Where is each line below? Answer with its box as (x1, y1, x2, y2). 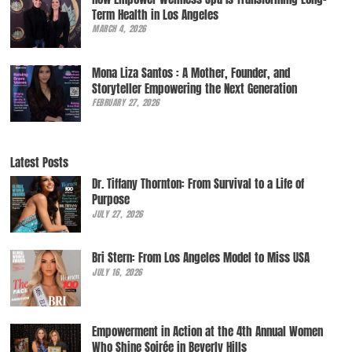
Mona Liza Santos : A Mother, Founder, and (92, 63, 291, 82)
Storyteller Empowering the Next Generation (92, 79, 298, 97)
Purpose (92, 190, 130, 209)
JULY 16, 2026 (92, 265, 142, 279)
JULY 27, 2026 (92, 207, 143, 221)
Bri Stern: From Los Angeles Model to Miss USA (92, 248, 310, 267)
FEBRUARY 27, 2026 (92, 96, 159, 110)
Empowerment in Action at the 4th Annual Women (92, 322, 324, 341)
